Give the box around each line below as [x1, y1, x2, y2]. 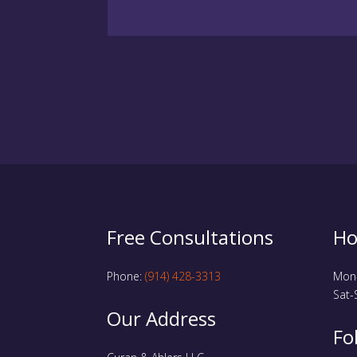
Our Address [107, 305, 217, 332]
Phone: [107, 269, 146, 284]
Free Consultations [107, 224, 274, 251]
